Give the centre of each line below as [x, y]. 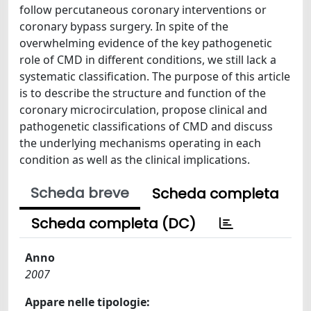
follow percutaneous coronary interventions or [143, 10]
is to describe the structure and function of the [143, 93]
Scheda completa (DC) [114, 224]
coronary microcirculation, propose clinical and [143, 110]
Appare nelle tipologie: [87, 302]
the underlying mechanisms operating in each [140, 143]
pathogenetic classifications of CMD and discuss [146, 126]
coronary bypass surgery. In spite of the [124, 26]
